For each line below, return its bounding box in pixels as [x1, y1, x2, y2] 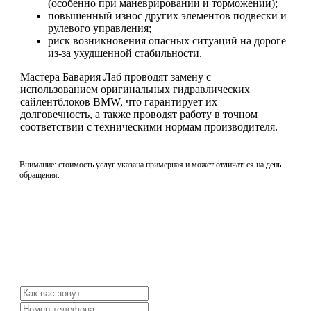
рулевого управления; [48, 22, 151, 34]
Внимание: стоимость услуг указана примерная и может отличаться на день [19, 160, 281, 169]
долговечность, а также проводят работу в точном [20, 108, 258, 120]
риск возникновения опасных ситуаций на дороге [48, 34, 286, 47]
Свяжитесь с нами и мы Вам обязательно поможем [19, 261, 260, 273]
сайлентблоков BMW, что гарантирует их [20, 95, 217, 108]
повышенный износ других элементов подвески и [48, 9, 287, 22]
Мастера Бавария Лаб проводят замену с [20, 70, 211, 83]
